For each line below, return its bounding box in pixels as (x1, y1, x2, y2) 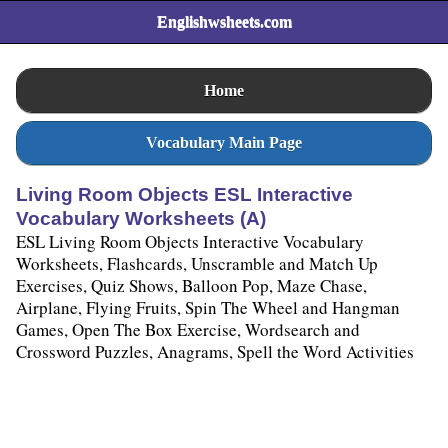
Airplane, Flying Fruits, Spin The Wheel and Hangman (16, 296, 400, 320)
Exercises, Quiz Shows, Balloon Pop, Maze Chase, (16, 274, 367, 298)
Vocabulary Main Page (146, 133, 302, 151)
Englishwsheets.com (156, 13, 292, 31)
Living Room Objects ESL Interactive (16, 184, 353, 206)
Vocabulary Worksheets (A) (16, 208, 266, 230)
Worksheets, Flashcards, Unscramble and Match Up (16, 252, 378, 276)
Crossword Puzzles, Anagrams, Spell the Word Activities (16, 340, 414, 364)
